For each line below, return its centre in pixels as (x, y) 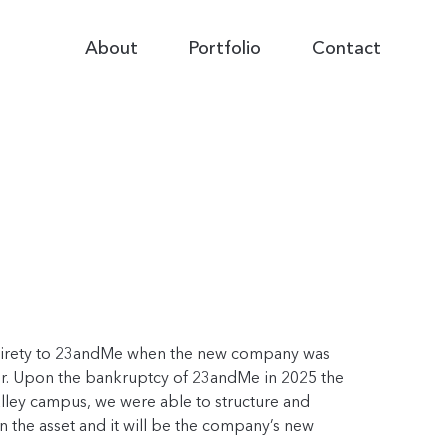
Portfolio (225, 49)
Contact (346, 49)
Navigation (123, 62)
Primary (112, 38)
